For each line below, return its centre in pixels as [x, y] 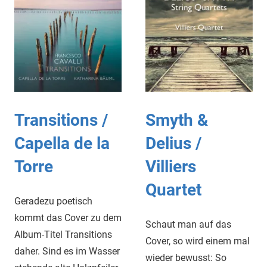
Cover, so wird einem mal [198, 241]
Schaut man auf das [188, 225]
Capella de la [62, 144]
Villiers [171, 167]
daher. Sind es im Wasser [67, 252]
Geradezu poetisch [53, 201]
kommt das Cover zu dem [68, 218]
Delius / [173, 144]
